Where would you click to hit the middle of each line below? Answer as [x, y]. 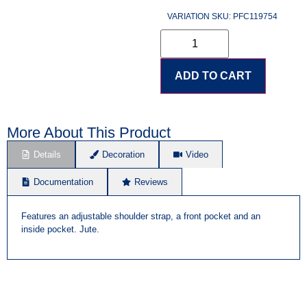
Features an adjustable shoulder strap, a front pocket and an [141, 216]
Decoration [123, 154]
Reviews [151, 182]
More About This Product [89, 132]
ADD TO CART [213, 75]
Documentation [63, 182]
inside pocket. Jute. [60, 229]
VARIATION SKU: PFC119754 [222, 16]
